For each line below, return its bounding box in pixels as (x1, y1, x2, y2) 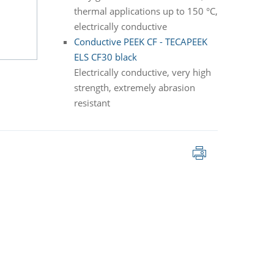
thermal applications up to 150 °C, (73, 5, 218, 18)
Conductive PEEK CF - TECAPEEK (73, 35, 207, 48)
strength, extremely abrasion (73, 81, 195, 94)
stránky (217, 155, 242, 163)
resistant (73, 97, 110, 109)
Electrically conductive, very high (73, 66, 211, 79)
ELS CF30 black (73, 51, 137, 64)
